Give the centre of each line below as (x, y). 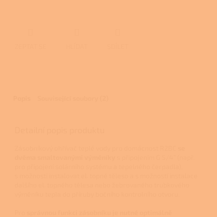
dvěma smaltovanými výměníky (66, 157)
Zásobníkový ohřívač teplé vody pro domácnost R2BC (95, 148)
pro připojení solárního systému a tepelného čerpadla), (99, 167)
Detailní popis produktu (60, 130)
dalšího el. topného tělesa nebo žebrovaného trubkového (102, 185)
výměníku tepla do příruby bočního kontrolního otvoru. (98, 194)
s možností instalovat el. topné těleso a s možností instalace (106, 176)
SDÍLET (118, 46)
